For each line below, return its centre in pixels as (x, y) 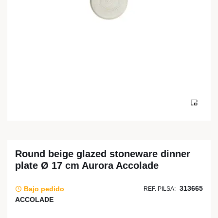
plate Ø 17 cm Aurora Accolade (87, 165)
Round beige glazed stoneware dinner (103, 154)
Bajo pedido (43, 189)
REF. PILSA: (160, 189)
